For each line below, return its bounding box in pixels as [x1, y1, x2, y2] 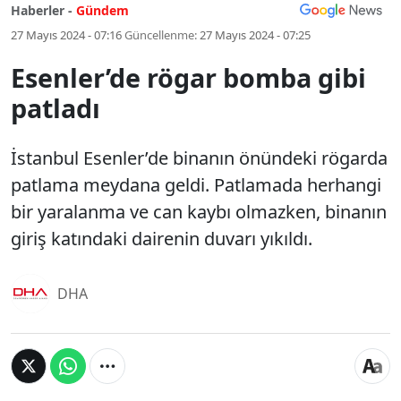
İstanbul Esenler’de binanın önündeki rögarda [11, 146, 388, 170]
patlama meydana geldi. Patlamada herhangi [11, 173, 381, 197]
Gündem [76, 2, 129, 19]
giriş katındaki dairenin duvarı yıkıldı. [11, 226, 312, 251]
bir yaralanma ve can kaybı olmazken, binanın [11, 200, 387, 224]
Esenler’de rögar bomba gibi [11, 60, 366, 95]
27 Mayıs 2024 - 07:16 [11, 27, 122, 43]
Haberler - [11, 2, 73, 19]
